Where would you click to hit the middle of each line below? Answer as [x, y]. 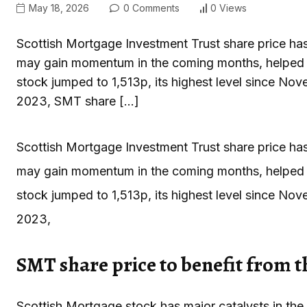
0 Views [229, 8]
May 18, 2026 [58, 8]
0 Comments [150, 8]
